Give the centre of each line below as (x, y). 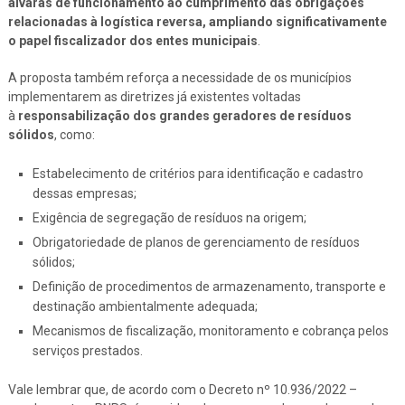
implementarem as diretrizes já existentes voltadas (154, 96)
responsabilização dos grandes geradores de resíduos (184, 115)
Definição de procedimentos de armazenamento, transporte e (209, 286)
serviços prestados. (87, 350)
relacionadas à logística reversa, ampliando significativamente (197, 21)
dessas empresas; (84, 193)
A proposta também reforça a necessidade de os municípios (179, 77)
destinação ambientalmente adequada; (145, 306)
